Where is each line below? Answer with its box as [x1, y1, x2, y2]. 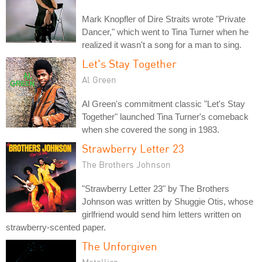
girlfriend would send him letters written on [82, 209, 241, 219]
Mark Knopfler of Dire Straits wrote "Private [82, 13, 246, 24]
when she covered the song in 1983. [82, 124, 219, 135]
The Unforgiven [82, 239, 157, 253]
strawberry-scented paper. [6, 222, 106, 232]
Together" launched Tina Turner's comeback [82, 111, 249, 122]
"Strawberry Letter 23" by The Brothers [82, 183, 229, 194]
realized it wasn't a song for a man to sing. [82, 39, 242, 50]
